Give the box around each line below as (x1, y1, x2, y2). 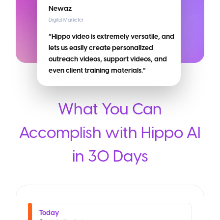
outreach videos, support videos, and (48, 55, 167, 65)
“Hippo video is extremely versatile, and (48, 32, 174, 42)
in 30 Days (72, 145, 148, 168)
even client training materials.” (48, 66, 146, 76)
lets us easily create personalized (48, 43, 153, 54)
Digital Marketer (48, 17, 84, 24)
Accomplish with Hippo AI (19, 122, 201, 144)
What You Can (58, 98, 162, 121)
